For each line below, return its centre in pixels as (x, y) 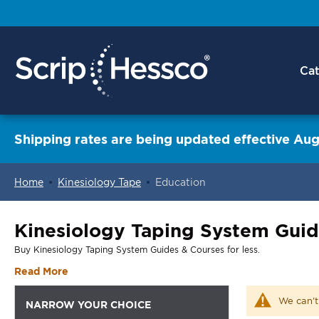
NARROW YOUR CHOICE (88, 304)
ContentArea (46, 219)
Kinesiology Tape (99, 182)
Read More (41, 271)
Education (181, 182)
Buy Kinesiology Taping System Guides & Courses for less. (137, 250)
